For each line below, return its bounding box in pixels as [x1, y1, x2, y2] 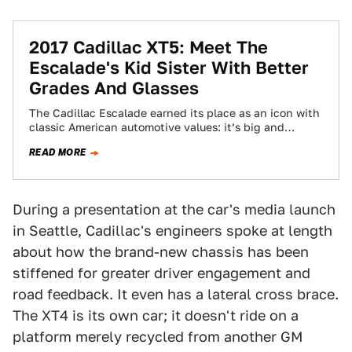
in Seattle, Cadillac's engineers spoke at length [13, 222, 332, 239]
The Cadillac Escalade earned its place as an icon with [29, 107, 320, 119]
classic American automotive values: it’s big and [29, 121, 284, 134]
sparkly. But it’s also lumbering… [29, 135, 202, 148]
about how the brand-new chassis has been [13, 244, 309, 260]
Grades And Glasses [29, 78, 199, 98]
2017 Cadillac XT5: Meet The [29, 37, 268, 57]
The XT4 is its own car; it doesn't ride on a [13, 307, 299, 324]
